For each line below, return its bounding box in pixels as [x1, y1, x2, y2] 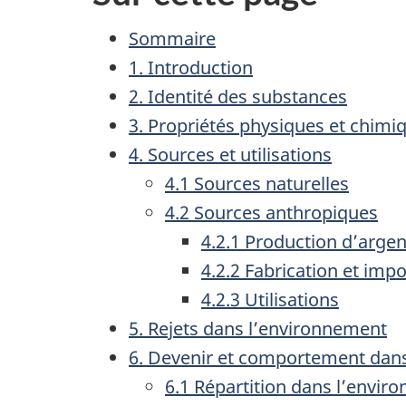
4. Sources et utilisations [129, 141, 332, 167]
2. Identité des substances [129, 83, 347, 109]
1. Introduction [129, 54, 253, 80]
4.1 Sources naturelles [165, 170, 349, 196]
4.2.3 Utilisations [201, 286, 339, 312]
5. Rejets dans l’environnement [129, 315, 387, 341]
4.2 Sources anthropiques [165, 199, 378, 225]
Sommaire [129, 25, 216, 51]
